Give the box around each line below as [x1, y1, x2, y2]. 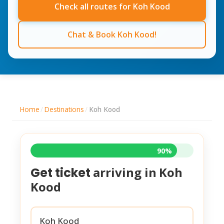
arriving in [93, 164, 156, 180]
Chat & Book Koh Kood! [67, 29, 156, 40]
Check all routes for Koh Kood [54, 1, 170, 12]
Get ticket [30, 164, 93, 181]
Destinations [44, 104, 84, 114]
